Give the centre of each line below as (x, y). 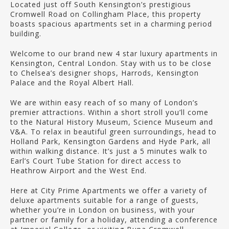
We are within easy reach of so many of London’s (104, 102)
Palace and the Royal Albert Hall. (72, 83)
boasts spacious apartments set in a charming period (111, 24)
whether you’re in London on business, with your (102, 210)
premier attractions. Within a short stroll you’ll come (109, 112)
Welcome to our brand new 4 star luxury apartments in (114, 53)
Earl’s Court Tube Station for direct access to (96, 161)
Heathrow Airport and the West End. (78, 170)
